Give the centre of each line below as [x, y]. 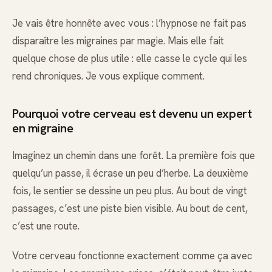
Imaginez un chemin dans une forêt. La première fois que [134, 156]
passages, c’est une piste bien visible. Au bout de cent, [130, 209]
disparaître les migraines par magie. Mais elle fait [118, 41]
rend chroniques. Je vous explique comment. [108, 76]
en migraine [43, 128]
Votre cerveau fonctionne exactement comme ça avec [132, 255]
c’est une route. [46, 226]
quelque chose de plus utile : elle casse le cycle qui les [130, 59]
